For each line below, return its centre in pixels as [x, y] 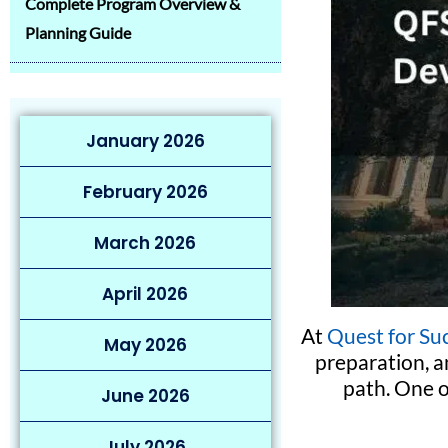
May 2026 [145, 345]
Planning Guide [78, 32]
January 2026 [145, 141]
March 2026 [145, 243]
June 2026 [145, 396]
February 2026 [145, 192]
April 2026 [145, 294]
